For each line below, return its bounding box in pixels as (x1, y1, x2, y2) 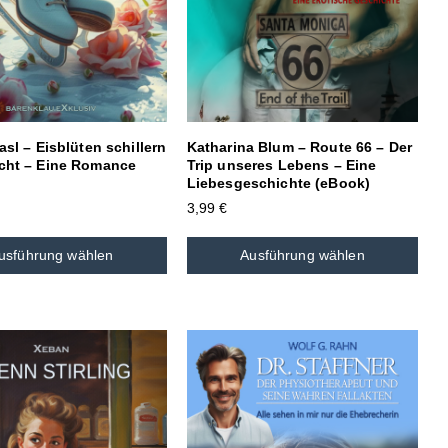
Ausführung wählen (240, 247, 365, 264)
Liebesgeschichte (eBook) (186, 175, 371, 192)
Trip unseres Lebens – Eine (186, 157, 377, 174)
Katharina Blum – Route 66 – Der (186, 139, 413, 156)
